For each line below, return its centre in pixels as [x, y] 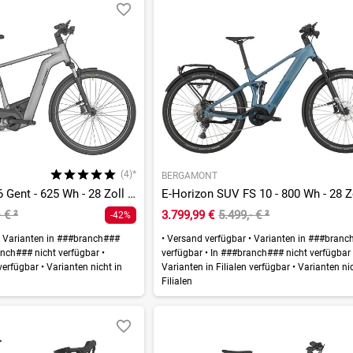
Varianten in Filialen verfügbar [227, 268]
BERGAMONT [190, 176]
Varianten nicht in [83, 268]
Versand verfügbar [207, 239]
